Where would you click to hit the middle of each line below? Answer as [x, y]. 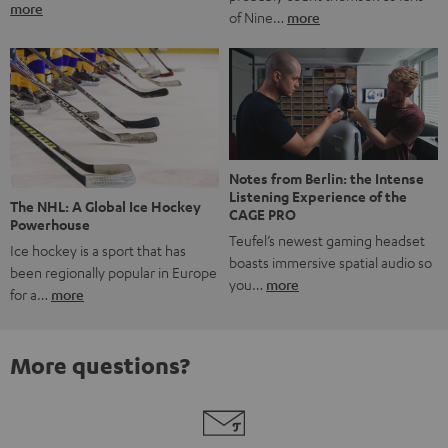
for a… [30, 293]
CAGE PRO [262, 214]
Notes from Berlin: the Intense [326, 178]
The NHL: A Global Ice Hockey [105, 206]
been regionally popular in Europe [113, 271]
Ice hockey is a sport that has [98, 249]
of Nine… [258, 17]
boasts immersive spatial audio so [330, 261]
